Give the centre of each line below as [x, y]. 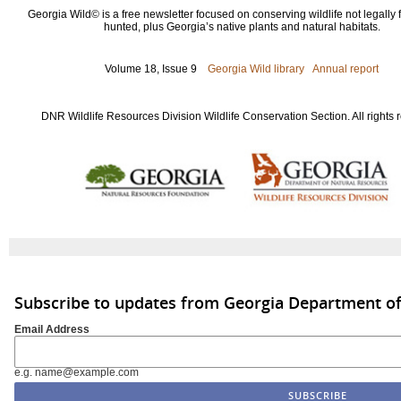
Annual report [346, 69]
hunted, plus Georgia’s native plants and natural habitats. [242, 27]
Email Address [52, 329]
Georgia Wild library [256, 69]
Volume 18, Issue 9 [156, 69]
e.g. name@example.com [77, 372]
